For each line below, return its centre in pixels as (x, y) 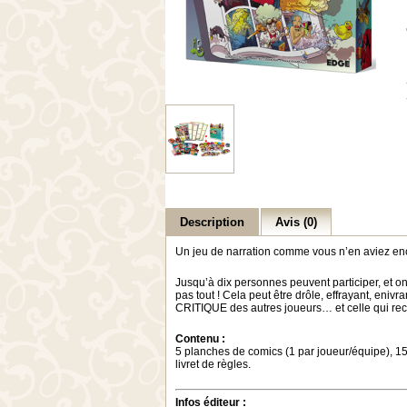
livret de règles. (213, 364)
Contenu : (200, 339)
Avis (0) (296, 222)
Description (212, 222)
